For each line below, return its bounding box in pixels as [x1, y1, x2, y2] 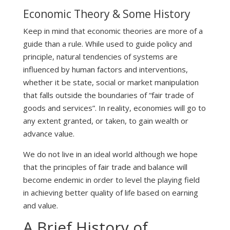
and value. [23, 200, 58, 211]
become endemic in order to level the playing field [23, 175, 200, 185]
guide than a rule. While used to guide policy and [23, 39, 192, 49]
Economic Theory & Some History [23, 7, 190, 22]
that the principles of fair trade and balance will [23, 162, 187, 172]
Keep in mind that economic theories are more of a [23, 26, 203, 36]
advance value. [23, 128, 74, 139]
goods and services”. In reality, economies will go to [23, 103, 206, 113]
